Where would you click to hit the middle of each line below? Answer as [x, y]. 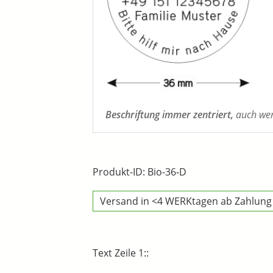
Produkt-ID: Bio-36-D [140, 172]
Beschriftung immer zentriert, [169, 115]
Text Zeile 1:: [121, 253]
